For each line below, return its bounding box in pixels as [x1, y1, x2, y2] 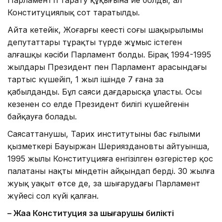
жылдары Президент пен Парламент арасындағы [7, 62, 207, 72]
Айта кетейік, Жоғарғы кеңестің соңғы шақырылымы [7, 25, 203, 35]
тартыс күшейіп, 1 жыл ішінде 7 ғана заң [7, 74, 164, 85]
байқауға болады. [7, 111, 77, 122]
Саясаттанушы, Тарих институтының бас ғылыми [7, 129, 200, 139]
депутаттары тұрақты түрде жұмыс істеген [7, 37, 182, 48]
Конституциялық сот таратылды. [7, 7, 140, 18]
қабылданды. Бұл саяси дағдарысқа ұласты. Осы [7, 87, 202, 97]
